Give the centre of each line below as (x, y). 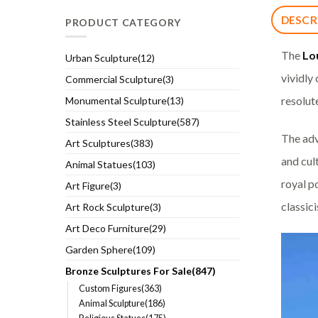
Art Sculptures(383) (109, 143)
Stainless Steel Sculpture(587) (132, 121)
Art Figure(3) (93, 185)
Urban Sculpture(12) (110, 57)
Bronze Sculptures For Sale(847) (141, 270)
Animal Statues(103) (110, 164)
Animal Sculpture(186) (122, 303)
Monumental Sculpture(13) (125, 100)
